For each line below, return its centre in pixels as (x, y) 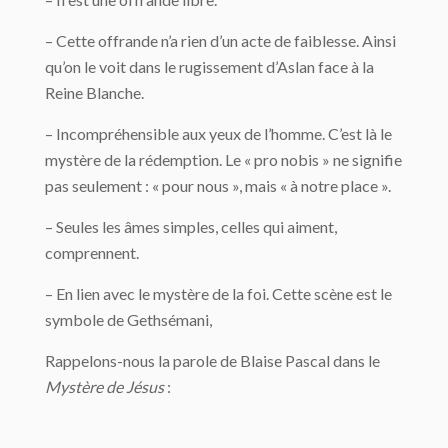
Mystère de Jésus (106, 386)
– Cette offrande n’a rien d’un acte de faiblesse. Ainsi (220, 40)
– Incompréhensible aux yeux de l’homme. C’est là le (218, 133)
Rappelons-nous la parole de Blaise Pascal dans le (212, 360)
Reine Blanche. (94, 92)
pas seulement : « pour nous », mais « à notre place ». (218, 185)
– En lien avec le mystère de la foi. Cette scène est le (218, 293)
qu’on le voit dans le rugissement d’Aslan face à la (209, 66)
